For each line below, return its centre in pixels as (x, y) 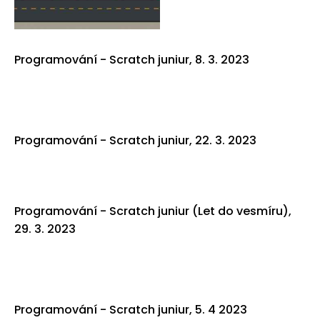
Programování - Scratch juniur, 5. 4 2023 (131, 310)
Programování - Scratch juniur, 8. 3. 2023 (132, 60)
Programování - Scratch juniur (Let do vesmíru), (153, 211)
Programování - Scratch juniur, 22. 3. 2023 (135, 141)
